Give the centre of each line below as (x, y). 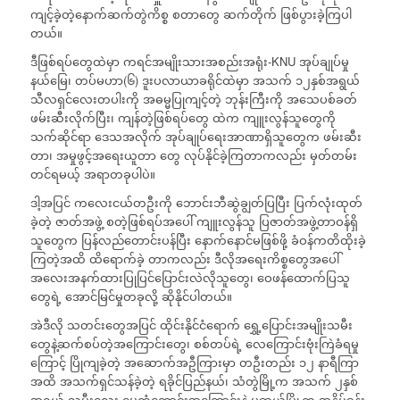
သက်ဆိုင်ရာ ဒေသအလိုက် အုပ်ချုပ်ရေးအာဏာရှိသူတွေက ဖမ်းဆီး (196, 137)
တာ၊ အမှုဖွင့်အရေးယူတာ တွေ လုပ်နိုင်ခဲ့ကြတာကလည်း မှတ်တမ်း (193, 155)
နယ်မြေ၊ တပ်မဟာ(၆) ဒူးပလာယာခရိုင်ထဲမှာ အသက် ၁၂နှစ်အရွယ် (195, 80)
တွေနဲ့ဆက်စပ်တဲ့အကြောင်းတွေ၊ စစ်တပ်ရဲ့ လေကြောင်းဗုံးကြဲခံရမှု (194, 344)
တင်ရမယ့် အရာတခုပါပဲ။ (92, 174)
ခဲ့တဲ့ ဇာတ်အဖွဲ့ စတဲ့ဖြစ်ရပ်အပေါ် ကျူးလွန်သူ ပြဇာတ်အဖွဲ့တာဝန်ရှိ (194, 221)
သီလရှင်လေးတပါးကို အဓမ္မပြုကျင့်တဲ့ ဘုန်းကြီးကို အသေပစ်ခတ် (193, 99)
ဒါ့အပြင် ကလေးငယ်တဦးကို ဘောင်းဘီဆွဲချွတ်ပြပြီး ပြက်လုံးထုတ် (196, 203)
